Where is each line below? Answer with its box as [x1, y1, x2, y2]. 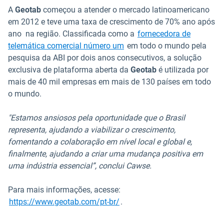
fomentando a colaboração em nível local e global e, [8, 137, 192, 146]
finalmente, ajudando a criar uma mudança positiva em [8, 149, 203, 158]
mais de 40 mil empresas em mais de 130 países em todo [8, 77, 211, 86]
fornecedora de [137, 29, 190, 38]
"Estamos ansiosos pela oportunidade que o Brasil [8, 113, 185, 122]
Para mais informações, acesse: [8, 185, 120, 194]
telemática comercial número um [8, 41, 124, 50]
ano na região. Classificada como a [8, 29, 136, 38]
